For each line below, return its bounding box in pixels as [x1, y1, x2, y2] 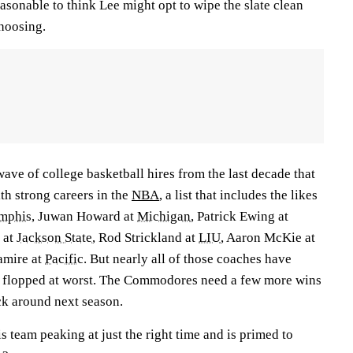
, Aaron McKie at [221, 229, 315, 245]
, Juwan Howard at [32, 208, 137, 224]
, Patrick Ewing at [191, 208, 288, 224]
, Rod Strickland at [92, 229, 199, 245]
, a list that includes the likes [159, 187, 318, 203]
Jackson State [17, 229, 92, 245]
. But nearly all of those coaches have [84, 251, 292, 266]
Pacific [45, 251, 84, 266]
